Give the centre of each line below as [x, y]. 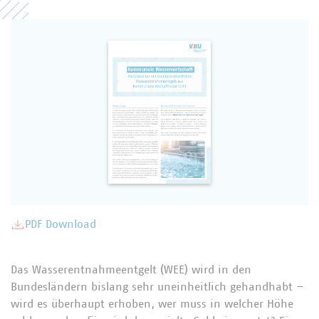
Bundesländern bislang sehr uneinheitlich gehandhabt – [157, 287]
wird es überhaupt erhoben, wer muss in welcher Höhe [152, 304]
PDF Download [61, 225]
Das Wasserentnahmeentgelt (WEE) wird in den [131, 270]
